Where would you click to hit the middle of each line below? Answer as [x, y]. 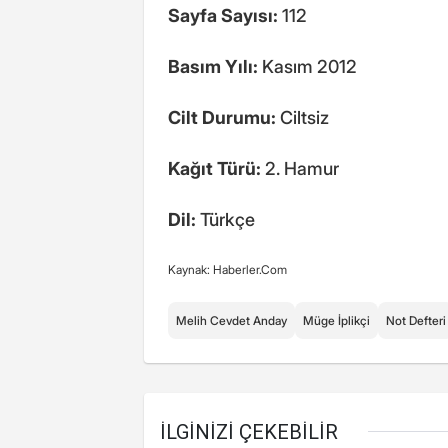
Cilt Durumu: [222, 118]
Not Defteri [416, 321]
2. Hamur [300, 169]
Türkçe [225, 220]
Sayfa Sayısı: [223, 16]
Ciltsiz [302, 118]
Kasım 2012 [307, 67]
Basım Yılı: [213, 67]
